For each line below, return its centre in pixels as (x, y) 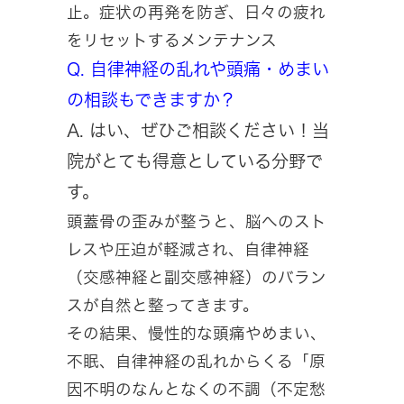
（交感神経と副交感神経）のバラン (197, 277)
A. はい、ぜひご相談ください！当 (198, 130)
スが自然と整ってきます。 (163, 305)
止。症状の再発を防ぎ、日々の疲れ (196, 12)
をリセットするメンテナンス (172, 40)
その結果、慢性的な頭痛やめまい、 (197, 333)
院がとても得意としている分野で (195, 161)
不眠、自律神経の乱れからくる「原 (196, 361)
